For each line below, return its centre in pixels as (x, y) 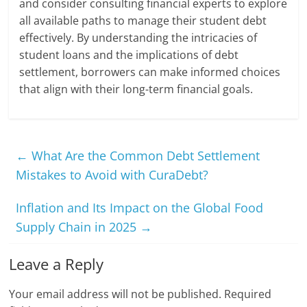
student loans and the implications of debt (129, 55)
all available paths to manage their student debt (143, 21)
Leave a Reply (57, 264)
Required (248, 294)
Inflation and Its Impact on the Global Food (140, 208)
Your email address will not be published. (115, 294)
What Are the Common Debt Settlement (144, 156)
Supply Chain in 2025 (78, 227)
